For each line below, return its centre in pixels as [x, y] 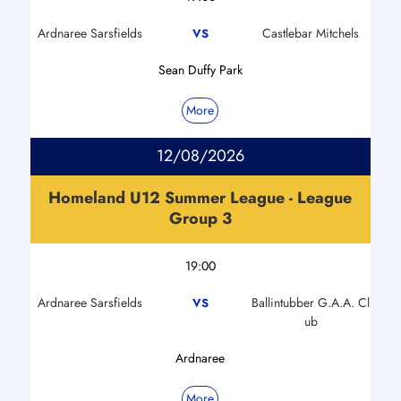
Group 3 [200, 218]
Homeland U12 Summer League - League [200, 197]
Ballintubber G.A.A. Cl [311, 302]
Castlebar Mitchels [311, 33]
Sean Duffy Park [200, 69]
